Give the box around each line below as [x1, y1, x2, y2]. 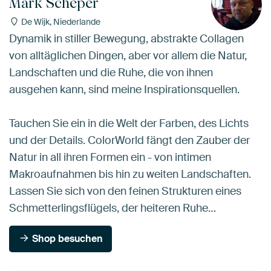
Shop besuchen [30, 232, 103, 245]
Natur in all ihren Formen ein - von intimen [9, 149, 211, 165]
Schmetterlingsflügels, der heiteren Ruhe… [9, 200, 216, 215]
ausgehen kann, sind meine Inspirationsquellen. [9, 82, 240, 97]
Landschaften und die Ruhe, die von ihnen [9, 65, 213, 80]
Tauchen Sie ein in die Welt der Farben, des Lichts [9, 116, 249, 131]
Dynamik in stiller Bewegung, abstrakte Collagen [9, 31, 244, 46]
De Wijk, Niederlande [19, 16, 100, 28]
